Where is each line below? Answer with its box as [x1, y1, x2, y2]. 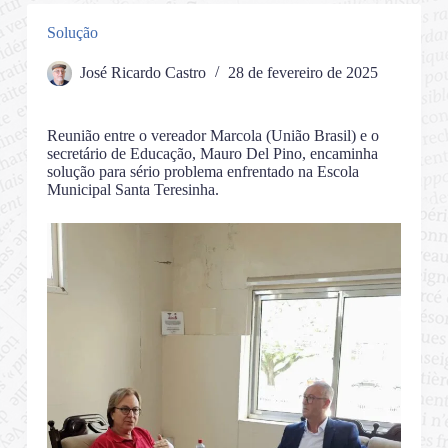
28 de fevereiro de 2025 [227, 64, 378, 82]
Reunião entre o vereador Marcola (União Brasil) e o [46, 127, 379, 145]
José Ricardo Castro [79, 64, 206, 82]
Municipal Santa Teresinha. [46, 181, 219, 199]
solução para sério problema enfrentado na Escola [46, 163, 359, 181]
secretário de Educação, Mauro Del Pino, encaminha [46, 145, 378, 163]
